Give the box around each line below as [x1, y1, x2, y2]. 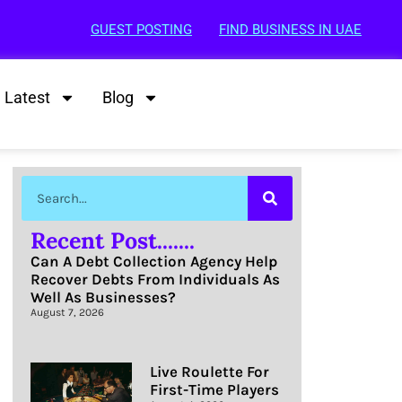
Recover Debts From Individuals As [31, 270, 280, 288]
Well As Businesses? [31, 288, 176, 306]
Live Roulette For [149, 363, 269, 380]
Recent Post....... [31, 226, 195, 255]
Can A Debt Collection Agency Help [31, 252, 277, 270]
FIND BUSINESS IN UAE [218, 22, 362, 38]
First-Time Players [149, 380, 279, 398]
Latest [4, 88, 51, 107]
